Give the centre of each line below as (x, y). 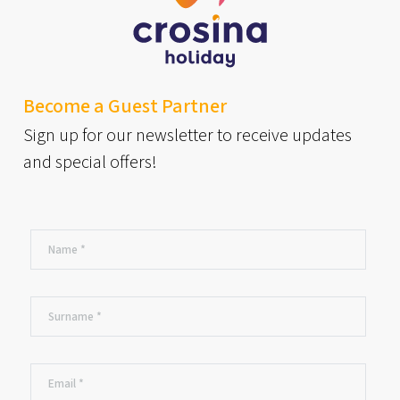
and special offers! (91, 163)
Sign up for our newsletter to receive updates (188, 136)
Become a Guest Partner (125, 107)
